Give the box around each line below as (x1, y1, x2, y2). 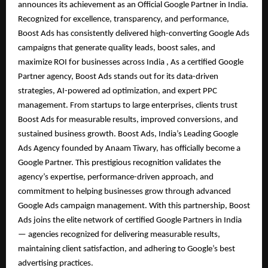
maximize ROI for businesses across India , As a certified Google (18, 57, 243, 67)
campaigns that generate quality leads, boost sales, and (18, 43, 215, 53)
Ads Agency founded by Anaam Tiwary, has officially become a (18, 144, 240, 153)
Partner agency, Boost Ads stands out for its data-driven (18, 72, 218, 81)
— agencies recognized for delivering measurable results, (18, 230, 220, 239)
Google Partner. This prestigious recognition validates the (18, 158, 221, 167)
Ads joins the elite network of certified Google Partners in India (18, 215, 242, 225)
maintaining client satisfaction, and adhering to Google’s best (18, 244, 235, 254)
